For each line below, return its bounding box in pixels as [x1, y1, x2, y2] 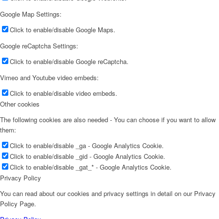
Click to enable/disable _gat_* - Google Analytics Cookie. [10, 162, 172, 172]
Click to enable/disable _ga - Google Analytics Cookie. [10, 140, 164, 150]
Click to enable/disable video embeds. [10, 88, 117, 98]
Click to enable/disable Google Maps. [10, 24, 115, 34]
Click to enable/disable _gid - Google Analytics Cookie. [10, 151, 165, 161]
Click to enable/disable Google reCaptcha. [10, 56, 129, 66]
